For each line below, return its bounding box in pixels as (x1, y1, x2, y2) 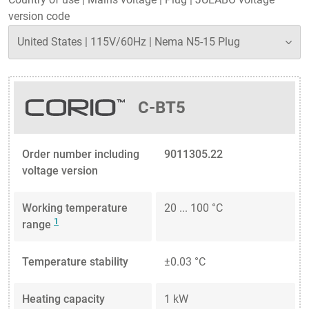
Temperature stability (22, 255, 128, 269)
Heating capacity (22, 292, 105, 306)
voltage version (22, 164, 98, 178)
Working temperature (22, 201, 128, 215)
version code (8, 9, 70, 23)
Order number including (22, 148, 139, 161)
